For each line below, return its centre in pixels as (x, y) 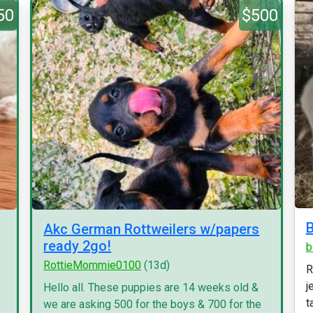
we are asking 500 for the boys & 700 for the (153, 304)
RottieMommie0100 (93, 265)
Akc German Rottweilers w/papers (152, 229)
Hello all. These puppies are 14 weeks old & (151, 287)
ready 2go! (78, 246)
